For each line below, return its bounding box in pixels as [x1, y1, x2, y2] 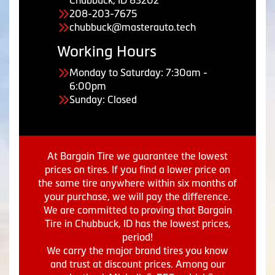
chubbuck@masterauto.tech [69, 21, 196, 33]
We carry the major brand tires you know [47, 245, 228, 256]
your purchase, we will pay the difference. [44, 191, 231, 202]
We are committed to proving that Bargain [43, 204, 232, 215]
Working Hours [57, 43, 157, 60]
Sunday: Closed [69, 94, 137, 105]
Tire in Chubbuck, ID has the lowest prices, [44, 218, 231, 229]
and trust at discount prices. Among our [50, 258, 225, 269]
